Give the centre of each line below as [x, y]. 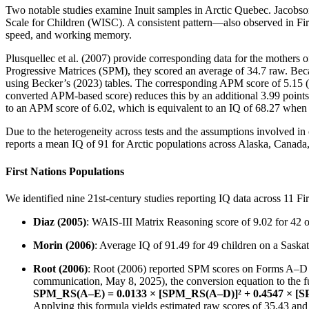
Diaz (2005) [60, 221]
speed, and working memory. [69, 35]
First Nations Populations [65, 171]
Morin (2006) [64, 245]
